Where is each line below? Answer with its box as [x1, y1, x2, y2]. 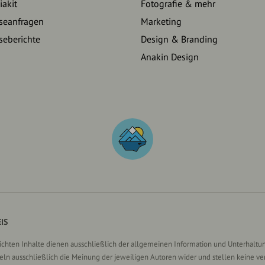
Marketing [140, 15, 182, 27]
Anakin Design [140, 50, 199, 63]
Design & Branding [140, 33, 218, 45]
